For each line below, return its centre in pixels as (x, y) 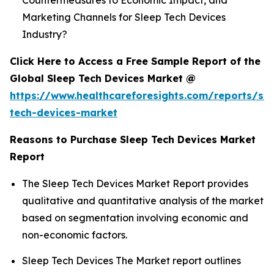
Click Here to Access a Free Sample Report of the (135, 61)
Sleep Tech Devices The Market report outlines (131, 260)
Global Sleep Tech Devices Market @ (104, 79)
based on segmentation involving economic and (135, 218)
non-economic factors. (75, 235)
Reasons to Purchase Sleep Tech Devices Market (133, 140)
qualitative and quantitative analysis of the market (143, 201)
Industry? (45, 35)
